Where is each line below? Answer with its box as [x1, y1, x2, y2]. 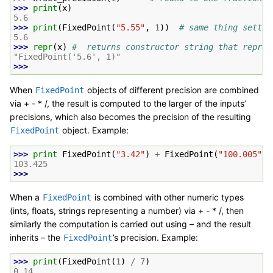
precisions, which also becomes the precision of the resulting [10, 112, 251, 122]
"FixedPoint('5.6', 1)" [13, 52, 121, 62]
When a [10, 192, 42, 203]
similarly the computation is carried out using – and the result [10, 219, 251, 230]
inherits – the [10, 232, 63, 243]
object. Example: [60, 125, 129, 136]
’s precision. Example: [113, 232, 198, 243]
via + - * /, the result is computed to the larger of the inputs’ [10, 98, 246, 109]
